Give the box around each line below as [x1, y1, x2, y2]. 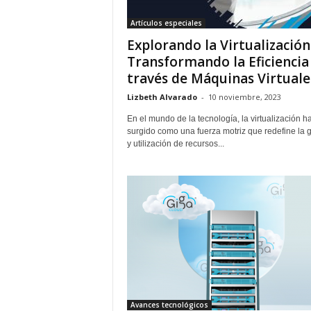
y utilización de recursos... [126, 139, 224, 149]
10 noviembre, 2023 [208, 92, 281, 102]
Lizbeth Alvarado [126, 92, 197, 102]
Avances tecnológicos [130, 300, 208, 310]
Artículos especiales [130, 18, 202, 28]
